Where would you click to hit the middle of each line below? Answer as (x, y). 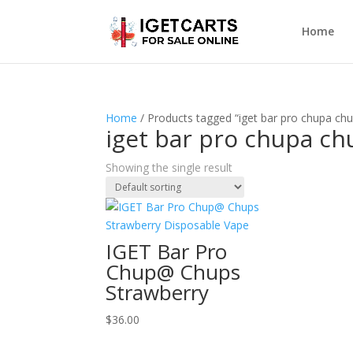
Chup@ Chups (173, 272)
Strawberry (158, 292)
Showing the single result (169, 167)
